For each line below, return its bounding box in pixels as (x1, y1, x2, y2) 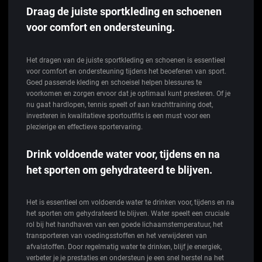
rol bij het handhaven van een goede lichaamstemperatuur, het (26, 220, 223, 229)
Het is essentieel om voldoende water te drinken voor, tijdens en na (26, 198, 235, 207)
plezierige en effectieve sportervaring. (26, 123, 143, 132)
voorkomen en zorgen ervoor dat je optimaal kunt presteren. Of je (26, 89, 230, 98)
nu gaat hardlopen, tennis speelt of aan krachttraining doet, (26, 101, 213, 109)
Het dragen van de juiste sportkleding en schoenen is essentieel (26, 56, 225, 65)
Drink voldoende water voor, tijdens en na (26, 147, 220, 160)
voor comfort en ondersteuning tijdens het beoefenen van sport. (26, 67, 226, 76)
